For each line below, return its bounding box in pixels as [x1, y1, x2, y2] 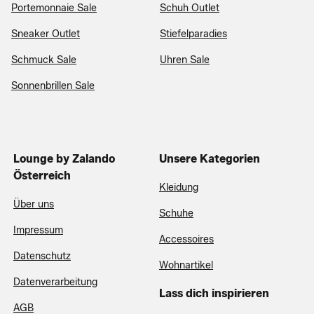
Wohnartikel [159, 259, 213, 271]
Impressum [13, 224, 63, 236]
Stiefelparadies [160, 28, 227, 40]
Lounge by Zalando [13, 152, 115, 165]
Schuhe [159, 207, 193, 219]
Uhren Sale [160, 54, 210, 66]
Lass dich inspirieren [159, 287, 269, 300]
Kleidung [159, 182, 198, 193]
